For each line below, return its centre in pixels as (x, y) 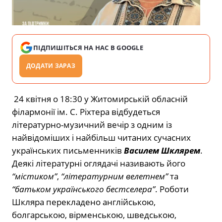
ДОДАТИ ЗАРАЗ (51, 65)
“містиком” (34, 176)
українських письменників (68, 150)
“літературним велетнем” (114, 176)
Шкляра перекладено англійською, (84, 202)
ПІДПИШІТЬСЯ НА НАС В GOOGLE (88, 47)
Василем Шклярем (162, 150)
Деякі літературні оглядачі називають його (99, 163)
